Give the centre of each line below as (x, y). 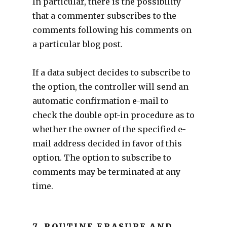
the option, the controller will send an (110, 86)
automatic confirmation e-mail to (100, 101)
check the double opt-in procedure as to (113, 115)
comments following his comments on (112, 30)
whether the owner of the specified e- (109, 129)
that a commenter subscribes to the (104, 15)
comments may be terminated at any (106, 172)
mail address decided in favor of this (107, 143)
